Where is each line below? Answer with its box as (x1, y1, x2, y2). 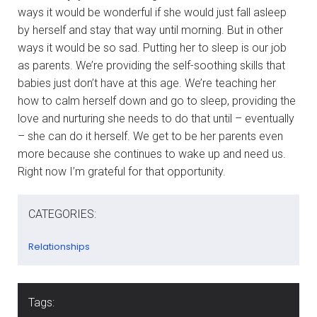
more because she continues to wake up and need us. (18, 146, 286, 161)
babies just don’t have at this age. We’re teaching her (18, 76, 276, 90)
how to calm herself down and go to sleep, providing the (18, 93, 296, 108)
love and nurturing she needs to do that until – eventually (18, 111, 294, 125)
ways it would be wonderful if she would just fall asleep (18, 5, 287, 19)
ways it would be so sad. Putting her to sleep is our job (18, 40, 287, 54)
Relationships (28, 239, 90, 253)
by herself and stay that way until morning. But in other (18, 23, 283, 37)
